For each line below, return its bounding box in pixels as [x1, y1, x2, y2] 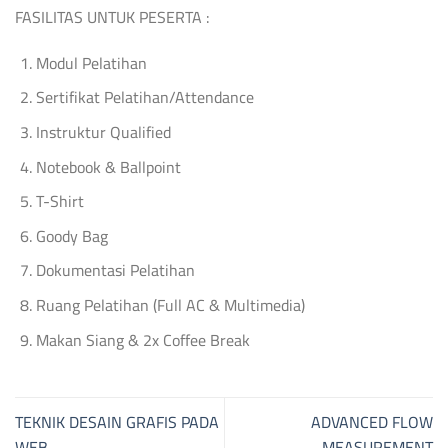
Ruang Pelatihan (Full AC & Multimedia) [35, 289, 305, 320]
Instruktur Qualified [35, 116, 171, 147]
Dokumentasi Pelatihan [35, 255, 195, 286]
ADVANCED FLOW [311, 406, 433, 437]
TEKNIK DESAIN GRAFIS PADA [15, 406, 219, 437]
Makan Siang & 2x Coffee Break [35, 324, 250, 355]
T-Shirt [35, 186, 84, 217]
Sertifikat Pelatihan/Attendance [35, 82, 254, 113]
